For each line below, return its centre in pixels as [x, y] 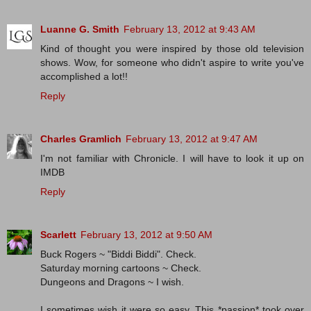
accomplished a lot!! [84, 77]
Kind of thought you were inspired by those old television [172, 49]
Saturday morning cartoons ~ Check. [121, 268]
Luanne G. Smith [80, 30]
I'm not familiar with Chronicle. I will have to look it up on [172, 159]
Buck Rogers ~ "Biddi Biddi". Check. [118, 254]
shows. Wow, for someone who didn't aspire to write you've [172, 63]
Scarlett [58, 235]
